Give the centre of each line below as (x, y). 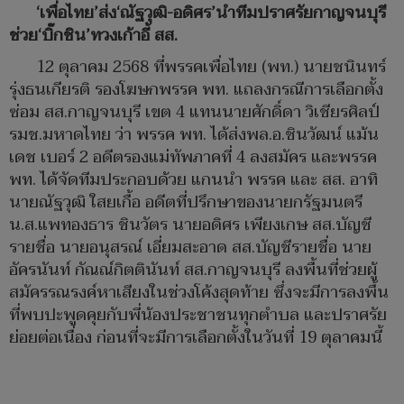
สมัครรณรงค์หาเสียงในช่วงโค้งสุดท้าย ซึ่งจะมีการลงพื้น (199, 293)
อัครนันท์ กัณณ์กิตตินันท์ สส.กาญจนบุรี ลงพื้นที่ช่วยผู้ (193, 271)
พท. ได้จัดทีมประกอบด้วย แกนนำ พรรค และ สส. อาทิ (193, 180)
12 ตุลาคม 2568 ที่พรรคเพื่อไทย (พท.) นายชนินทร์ (211, 68)
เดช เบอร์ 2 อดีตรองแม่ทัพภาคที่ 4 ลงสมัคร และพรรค (193, 158)
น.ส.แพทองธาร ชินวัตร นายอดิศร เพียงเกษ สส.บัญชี (190, 225)
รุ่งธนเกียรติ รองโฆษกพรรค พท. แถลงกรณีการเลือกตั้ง (196, 90)
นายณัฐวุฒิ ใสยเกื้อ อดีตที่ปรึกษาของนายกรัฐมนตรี (186, 203)
